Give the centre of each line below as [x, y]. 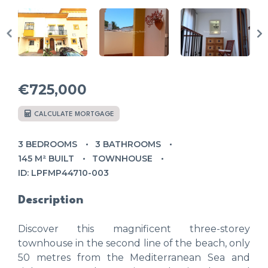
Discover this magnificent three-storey [134, 229]
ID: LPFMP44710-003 [63, 173]
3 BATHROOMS [128, 144]
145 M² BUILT [46, 158]
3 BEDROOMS [48, 144]
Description [51, 200]
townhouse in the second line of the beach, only [134, 243]
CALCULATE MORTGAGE [73, 114]
